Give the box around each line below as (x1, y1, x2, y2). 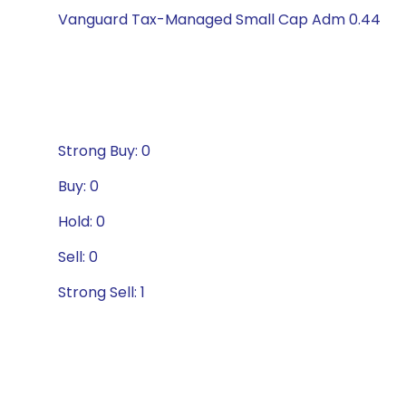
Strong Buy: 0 (58, 140, 150, 161)
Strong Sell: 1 (58, 282, 145, 303)
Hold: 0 (58, 211, 105, 232)
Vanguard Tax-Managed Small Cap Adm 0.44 (58, 9, 381, 30)
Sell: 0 (58, 246, 98, 267)
